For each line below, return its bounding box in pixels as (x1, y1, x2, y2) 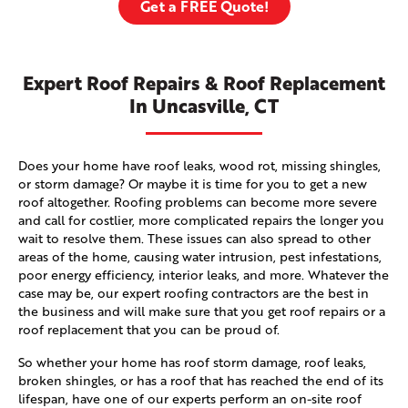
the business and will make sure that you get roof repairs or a (18, 302, 385, 321)
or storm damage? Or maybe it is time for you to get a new (18, 175, 367, 193)
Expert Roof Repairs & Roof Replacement (23, 69, 385, 97)
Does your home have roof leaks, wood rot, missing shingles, (18, 157, 381, 175)
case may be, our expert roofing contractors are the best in (18, 284, 369, 302)
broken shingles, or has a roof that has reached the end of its (18, 372, 383, 390)
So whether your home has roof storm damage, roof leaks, (18, 353, 366, 372)
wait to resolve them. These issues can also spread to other (18, 229, 371, 248)
